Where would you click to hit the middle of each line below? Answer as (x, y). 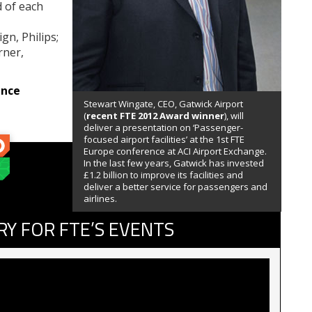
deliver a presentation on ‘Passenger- (163, 127)
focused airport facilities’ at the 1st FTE (164, 139)
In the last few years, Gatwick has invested (174, 163)
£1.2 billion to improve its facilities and (163, 174)
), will (234, 115)
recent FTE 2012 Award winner (155, 115)
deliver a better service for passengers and (175, 186)
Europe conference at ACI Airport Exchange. (175, 151)
